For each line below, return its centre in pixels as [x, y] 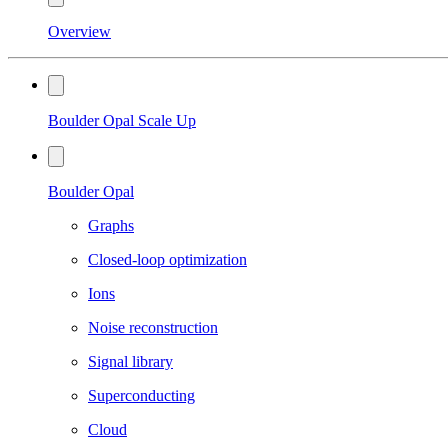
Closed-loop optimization [167, 259]
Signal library [130, 361]
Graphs [111, 225]
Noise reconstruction [153, 327]
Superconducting [141, 395]
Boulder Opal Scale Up [122, 120]
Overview [79, 31]
